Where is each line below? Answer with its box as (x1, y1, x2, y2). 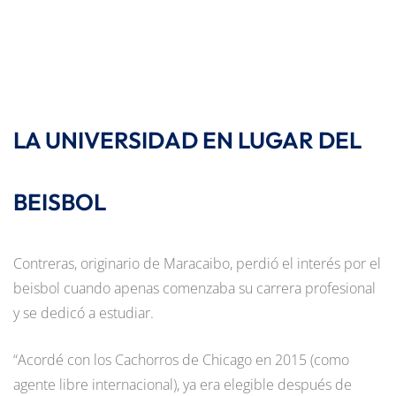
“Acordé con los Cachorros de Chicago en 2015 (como (13, 350, 349, 370)
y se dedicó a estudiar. (13, 303, 154, 324)
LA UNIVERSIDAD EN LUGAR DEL (13, 126, 362, 156)
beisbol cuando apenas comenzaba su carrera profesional (13, 278, 376, 299)
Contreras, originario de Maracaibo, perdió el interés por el (13, 254, 381, 274)
